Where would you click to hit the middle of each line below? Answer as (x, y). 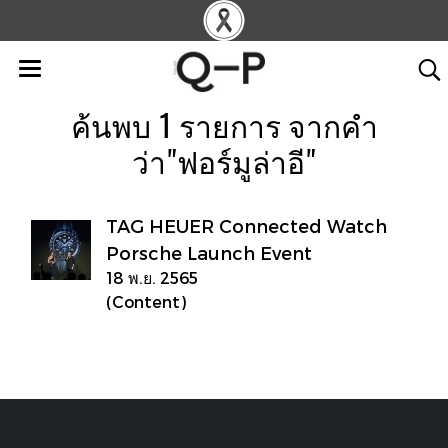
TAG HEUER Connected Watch (246, 225)
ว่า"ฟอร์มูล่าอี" (224, 161)
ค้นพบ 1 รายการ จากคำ (224, 125)
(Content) (146, 301)
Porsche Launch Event (209, 252)
